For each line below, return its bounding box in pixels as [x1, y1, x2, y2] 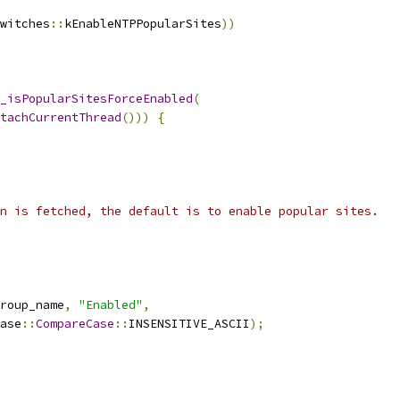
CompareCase [36, 316, 114, 331]
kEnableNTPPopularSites [64, 16, 221, 31]
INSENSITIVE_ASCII [129, 316, 250, 331]
